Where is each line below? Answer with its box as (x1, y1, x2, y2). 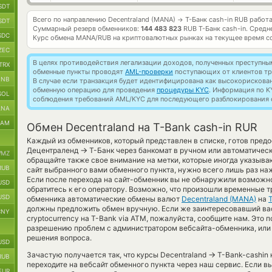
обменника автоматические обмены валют (27, 194, 182, 203)
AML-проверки (125, 67, 173, 76)
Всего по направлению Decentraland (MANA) (33, 15, 177, 24)
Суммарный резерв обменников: (33, 24, 141, 33)
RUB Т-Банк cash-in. (182, 24, 250, 33)
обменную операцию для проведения (33, 86, 157, 94)
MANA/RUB (76, 33, 111, 42)
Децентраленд (27, 146, 80, 155)
